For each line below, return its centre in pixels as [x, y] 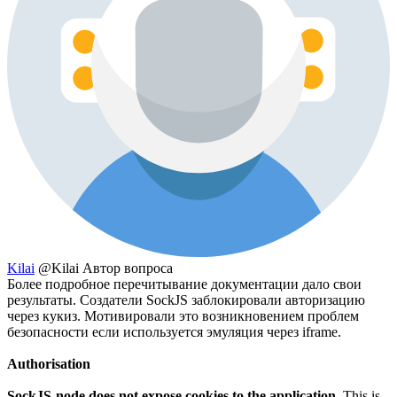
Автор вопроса [128, 268]
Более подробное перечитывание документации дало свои [184, 284]
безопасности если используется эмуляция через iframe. [174, 331]
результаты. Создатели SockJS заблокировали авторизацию [186, 300]
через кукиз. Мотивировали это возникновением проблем [183, 315]
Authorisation [49, 363]
